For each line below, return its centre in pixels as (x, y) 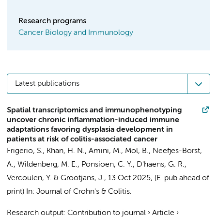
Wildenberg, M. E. (47, 165)
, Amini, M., (105, 151)
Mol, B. (137, 151)
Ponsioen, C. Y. (107, 165)
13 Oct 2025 (129, 178)
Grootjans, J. (82, 178)
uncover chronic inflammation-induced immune (93, 120)
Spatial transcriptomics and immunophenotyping (94, 110)
